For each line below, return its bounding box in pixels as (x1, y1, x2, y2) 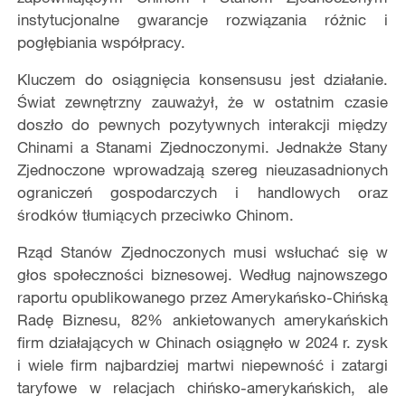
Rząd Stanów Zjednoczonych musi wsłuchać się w (16, 242, 389, 262)
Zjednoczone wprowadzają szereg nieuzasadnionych (16, 160, 389, 180)
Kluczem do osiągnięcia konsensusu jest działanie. (16, 70, 389, 89)
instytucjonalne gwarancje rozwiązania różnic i (16, 10, 389, 30)
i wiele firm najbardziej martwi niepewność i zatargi (16, 355, 389, 375)
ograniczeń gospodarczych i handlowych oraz (16, 183, 389, 202)
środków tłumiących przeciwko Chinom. (16, 205, 294, 225)
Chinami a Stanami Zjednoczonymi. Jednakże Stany (16, 137, 389, 157)
